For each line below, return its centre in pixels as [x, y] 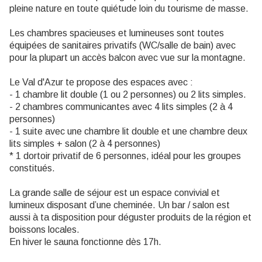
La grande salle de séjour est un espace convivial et [115, 193]
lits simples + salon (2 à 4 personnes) [85, 144]
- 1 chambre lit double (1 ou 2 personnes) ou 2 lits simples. [128, 95]
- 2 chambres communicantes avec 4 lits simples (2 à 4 [121, 107]
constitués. [32, 168]
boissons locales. [44, 230]
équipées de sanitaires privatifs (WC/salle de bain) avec [123, 46]
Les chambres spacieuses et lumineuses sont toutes [117, 33]
